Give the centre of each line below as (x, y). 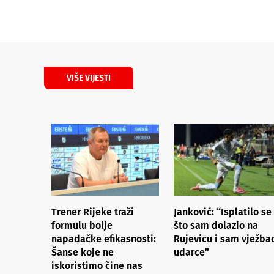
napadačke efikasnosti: (104, 239)
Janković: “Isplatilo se (223, 212)
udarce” (191, 252)
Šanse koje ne (83, 252)
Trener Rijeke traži (93, 212)
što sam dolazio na (216, 225)
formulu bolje (82, 225)
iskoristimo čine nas (97, 265)
